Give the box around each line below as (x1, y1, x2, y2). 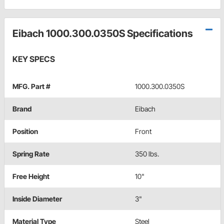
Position (12, 127, 38, 136)
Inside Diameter (12, 194, 62, 203)
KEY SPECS (12, 54, 55, 64)
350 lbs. (135, 149, 159, 158)
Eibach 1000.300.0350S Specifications (12, 27, 193, 40)
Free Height (12, 172, 49, 181)
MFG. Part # (12, 82, 50, 91)
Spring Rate (12, 149, 49, 158)
